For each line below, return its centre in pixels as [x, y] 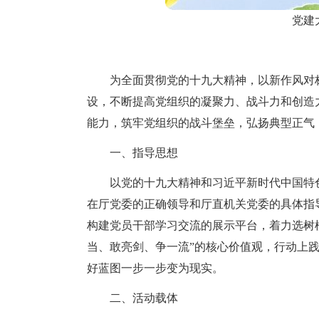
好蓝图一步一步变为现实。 [155, 268]
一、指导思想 [144, 153]
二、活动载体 [144, 298]
